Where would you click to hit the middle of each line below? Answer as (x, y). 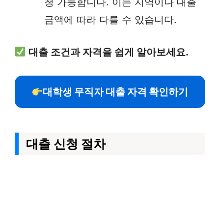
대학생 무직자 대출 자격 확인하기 (116, 92)
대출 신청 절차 (66, 144)
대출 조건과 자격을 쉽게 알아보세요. (108, 52)
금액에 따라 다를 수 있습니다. (110, 20)
